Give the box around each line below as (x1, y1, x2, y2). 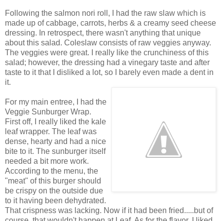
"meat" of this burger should (5, 176, 101, 185)
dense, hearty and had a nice (5, 137, 106, 146)
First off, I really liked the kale (5, 117, 106, 126)
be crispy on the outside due (5, 186, 103, 195)
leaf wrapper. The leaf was (5, 127, 97, 136)
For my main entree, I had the (5, 97, 107, 106)
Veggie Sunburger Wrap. (5, 107, 91, 116)
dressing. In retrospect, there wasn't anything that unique (5, 28, 201, 37)
